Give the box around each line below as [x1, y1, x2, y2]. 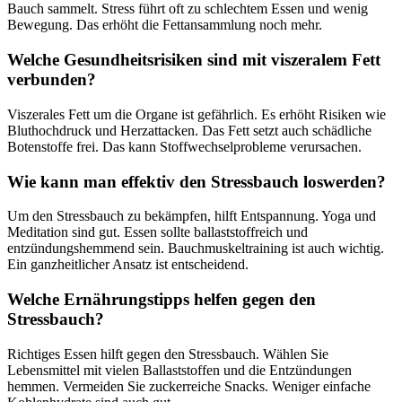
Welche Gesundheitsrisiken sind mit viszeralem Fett [7, 50, 380, 70]
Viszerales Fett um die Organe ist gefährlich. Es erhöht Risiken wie [7, 106, 386, 122]
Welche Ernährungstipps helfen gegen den [7, 290, 316, 309]
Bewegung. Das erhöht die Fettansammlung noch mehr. [7, 17, 322, 33]
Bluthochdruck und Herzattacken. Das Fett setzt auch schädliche [7, 122, 371, 138]
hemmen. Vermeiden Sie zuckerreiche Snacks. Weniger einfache [7, 378, 371, 394]
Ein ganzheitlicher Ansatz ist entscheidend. [7, 257, 249, 273]
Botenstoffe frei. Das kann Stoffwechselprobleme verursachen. [7, 138, 362, 154]
